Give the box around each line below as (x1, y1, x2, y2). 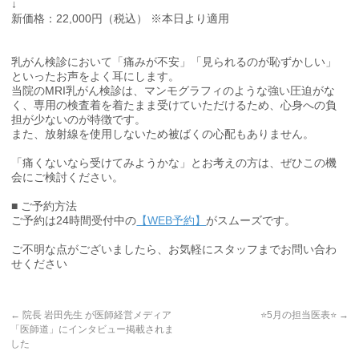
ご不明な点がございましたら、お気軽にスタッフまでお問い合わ (11, 243, 337, 256)
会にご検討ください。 (11, 171, 124, 184)
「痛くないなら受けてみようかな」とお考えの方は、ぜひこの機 (11, 156, 337, 170)
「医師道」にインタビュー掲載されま (10, 324, 175, 336)
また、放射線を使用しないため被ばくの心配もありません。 (11, 127, 315, 141)
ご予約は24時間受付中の (11, 214, 137, 228)
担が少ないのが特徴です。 (11, 113, 147, 127)
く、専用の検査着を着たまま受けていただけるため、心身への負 (11, 99, 337, 112)
